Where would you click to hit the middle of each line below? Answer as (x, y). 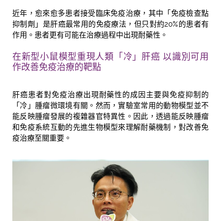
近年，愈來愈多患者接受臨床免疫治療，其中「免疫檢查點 (110, 14)
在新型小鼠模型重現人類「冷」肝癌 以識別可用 (110, 56)
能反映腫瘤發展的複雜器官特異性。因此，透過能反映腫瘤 (110, 117)
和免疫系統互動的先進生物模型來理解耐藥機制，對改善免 (110, 128)
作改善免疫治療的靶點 (62, 67)
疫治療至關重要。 (42, 138)
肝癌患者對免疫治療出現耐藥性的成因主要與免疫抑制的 (110, 95)
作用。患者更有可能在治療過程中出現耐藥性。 (90, 35)
